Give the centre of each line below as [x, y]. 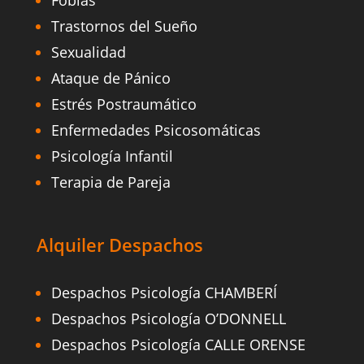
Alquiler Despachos [119, 245]
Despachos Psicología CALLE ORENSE [178, 345]
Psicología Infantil [112, 156]
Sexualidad [88, 52]
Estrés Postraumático [123, 104]
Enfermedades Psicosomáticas [156, 130]
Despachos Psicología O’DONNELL [168, 319]
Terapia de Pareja [110, 182]
